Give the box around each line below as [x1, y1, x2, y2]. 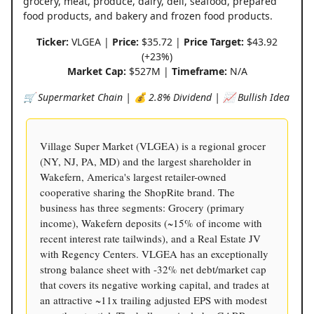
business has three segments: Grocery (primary [40, 200, 245, 215]
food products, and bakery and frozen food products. [23, 9, 273, 23]
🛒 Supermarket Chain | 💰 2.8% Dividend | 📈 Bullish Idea [23, 90, 289, 104]
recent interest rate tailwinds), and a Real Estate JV [40, 231, 261, 246]
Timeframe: [171, 64, 227, 78]
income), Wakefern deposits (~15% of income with [40, 216, 262, 231]
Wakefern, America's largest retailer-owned [40, 170, 226, 184]
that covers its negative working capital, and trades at [40, 278, 269, 292]
